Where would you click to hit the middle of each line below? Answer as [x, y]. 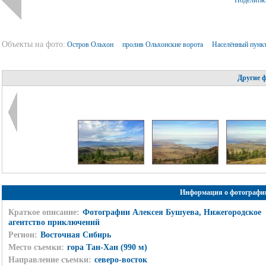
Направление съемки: [50, 259]
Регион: [23, 235]
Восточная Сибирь [75, 235]
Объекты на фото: [33, 44]
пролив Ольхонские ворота [163, 45]
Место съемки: [36, 247]
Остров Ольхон [91, 45]
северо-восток [121, 259]
